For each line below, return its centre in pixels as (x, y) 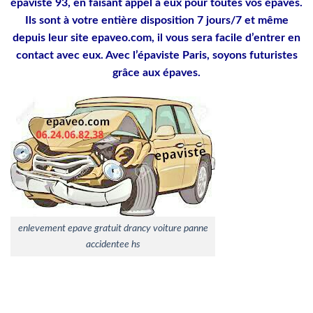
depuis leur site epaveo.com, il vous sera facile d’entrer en (156, 37)
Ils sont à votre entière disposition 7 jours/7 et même (156, 20)
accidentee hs (113, 245)
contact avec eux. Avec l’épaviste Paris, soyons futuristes (156, 55)
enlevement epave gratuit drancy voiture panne (113, 228)
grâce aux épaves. (156, 72)
